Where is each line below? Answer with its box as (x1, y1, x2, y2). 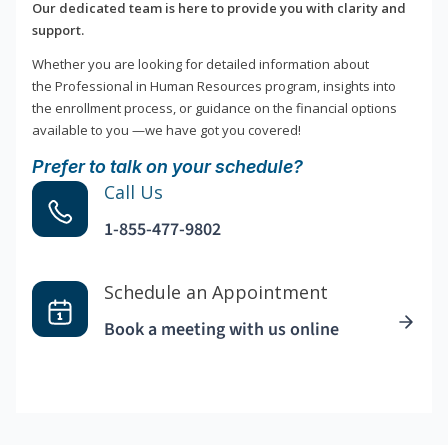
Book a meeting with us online (104, 317, 339, 343)
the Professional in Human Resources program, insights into (32, 77, 396, 96)
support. (32, 21, 84, 40)
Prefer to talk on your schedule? (32, 156, 303, 178)
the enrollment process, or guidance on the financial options (32, 99, 397, 118)
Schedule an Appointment (104, 280, 328, 305)
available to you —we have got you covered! (32, 121, 301, 140)
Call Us (104, 180, 163, 205)
